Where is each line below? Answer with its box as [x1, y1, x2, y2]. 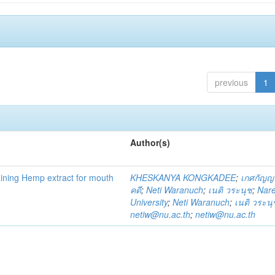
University [130, 196, 168, 208]
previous [214, 76, 248, 88]
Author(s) [130, 136, 171, 149]
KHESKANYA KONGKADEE [130, 171, 236, 184]
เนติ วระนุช [208, 184, 253, 196]
